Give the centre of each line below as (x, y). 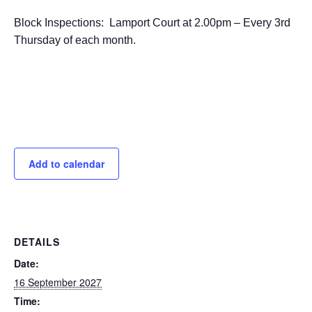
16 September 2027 (58, 282)
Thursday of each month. (75, 40)
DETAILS (37, 242)
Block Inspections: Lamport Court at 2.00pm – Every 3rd (152, 23)
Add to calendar (67, 164)
